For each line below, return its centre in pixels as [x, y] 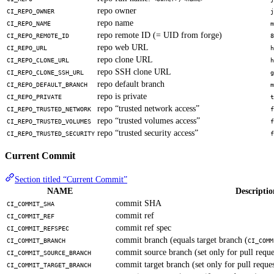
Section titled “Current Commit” [71, 179]
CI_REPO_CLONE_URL [38, 60]
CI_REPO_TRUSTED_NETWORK [49, 109]
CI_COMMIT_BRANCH [36, 240]
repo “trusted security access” [148, 133]
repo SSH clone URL [134, 72]
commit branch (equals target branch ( [182, 240]
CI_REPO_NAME [29, 23]
